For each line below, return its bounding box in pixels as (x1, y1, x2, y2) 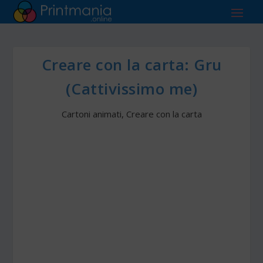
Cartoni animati (61, 108, 122, 120)
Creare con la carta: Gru (41, 54, 222, 76)
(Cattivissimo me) (65, 78, 198, 100)
